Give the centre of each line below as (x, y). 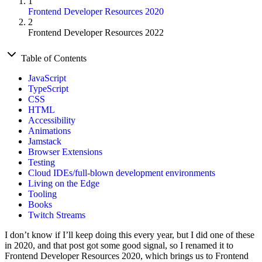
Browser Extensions (65, 152)
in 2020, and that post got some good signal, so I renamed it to (119, 246)
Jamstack (45, 142)
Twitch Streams (57, 215)
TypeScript (48, 89)
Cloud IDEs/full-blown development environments (122, 173)
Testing (42, 163)
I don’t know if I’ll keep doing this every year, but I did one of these (130, 235)
